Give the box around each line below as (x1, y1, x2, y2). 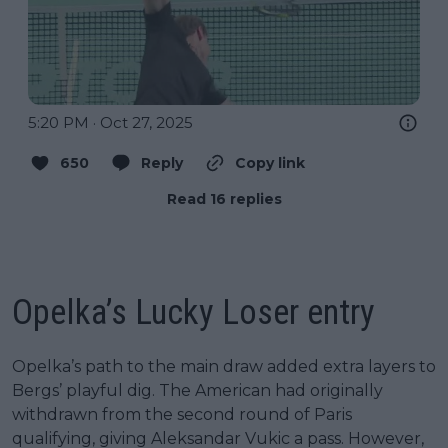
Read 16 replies (166, 189, 282, 208)
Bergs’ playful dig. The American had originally (12, 380, 383, 400)
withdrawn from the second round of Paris (12, 404, 352, 424)
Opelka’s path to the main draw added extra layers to (12, 356, 436, 376)
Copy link (235, 153, 305, 172)
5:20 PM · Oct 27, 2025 (28, 112, 193, 132)
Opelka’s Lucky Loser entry (12, 291, 375, 333)
